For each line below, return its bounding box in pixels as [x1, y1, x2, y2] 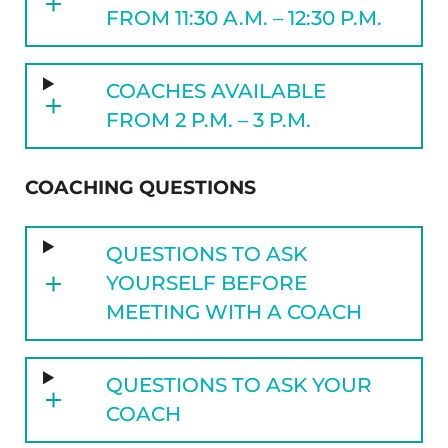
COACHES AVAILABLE [106, 79, 327, 104]
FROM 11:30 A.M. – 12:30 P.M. [106, 6, 383, 31]
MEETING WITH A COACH [106, 300, 363, 325]
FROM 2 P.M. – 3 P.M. [106, 108, 312, 133]
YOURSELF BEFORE [106, 271, 308, 296]
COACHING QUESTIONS [24, 176, 256, 200]
